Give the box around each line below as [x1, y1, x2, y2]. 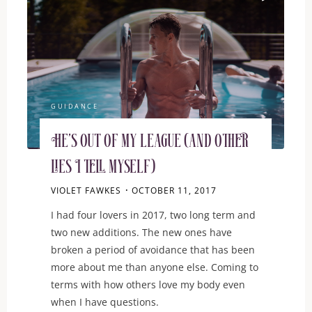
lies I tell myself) [51, 159, 156, 178]
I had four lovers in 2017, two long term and [51, 208, 256, 221]
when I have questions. [51, 295, 159, 309]
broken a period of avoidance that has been [51, 242, 256, 256]
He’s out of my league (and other [51, 133, 249, 153]
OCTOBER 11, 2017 [132, 185, 217, 196]
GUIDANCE [51, 102, 99, 111]
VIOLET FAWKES [51, 185, 122, 196]
